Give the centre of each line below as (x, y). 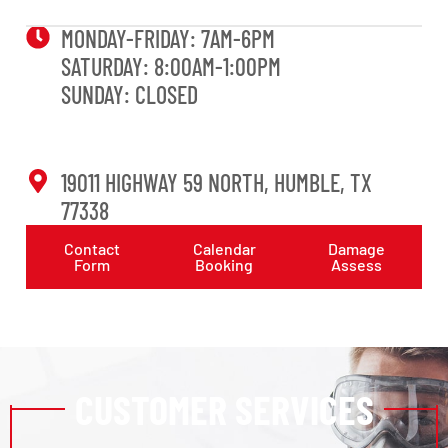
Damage (356, 248)
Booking (224, 264)
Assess (356, 264)
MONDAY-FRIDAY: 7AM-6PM (168, 38)
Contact (92, 248)
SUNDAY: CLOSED (129, 94)
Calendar (224, 248)
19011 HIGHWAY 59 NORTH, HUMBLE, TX (216, 182)
